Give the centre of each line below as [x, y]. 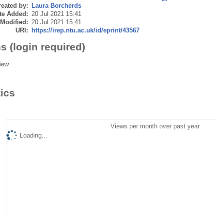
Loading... [33, 136]
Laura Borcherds [56, 6]
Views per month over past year [155, 126]
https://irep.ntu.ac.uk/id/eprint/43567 [85, 31]
